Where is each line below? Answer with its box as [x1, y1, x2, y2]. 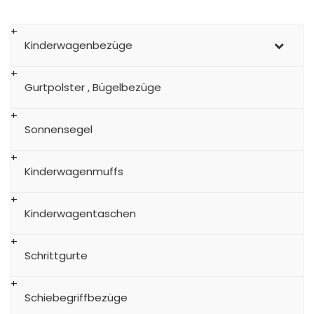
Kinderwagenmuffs [25, 164, 123, 179]
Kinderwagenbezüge [25, 38, 132, 53]
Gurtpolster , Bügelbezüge [25, 80, 161, 95]
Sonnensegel [25, 122, 93, 137]
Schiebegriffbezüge [25, 290, 128, 306]
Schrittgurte [25, 248, 88, 264]
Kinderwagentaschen [25, 206, 136, 221]
